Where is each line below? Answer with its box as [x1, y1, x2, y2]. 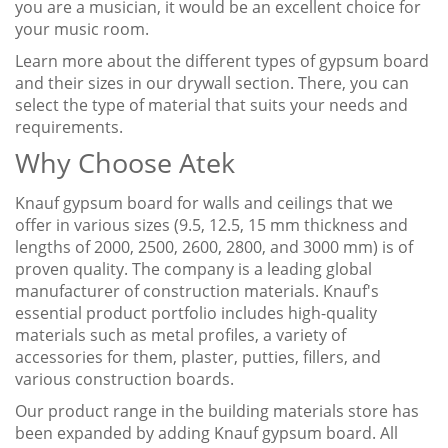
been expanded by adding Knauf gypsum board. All [15, 422, 398, 445]
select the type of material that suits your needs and [15, 94, 408, 117]
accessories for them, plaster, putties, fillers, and [15, 346, 381, 369]
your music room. [15, 18, 149, 41]
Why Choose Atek [15, 144, 235, 182]
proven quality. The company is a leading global [15, 258, 372, 281]
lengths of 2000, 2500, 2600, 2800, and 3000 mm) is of [15, 236, 413, 259]
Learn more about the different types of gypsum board [15, 50, 429, 73]
